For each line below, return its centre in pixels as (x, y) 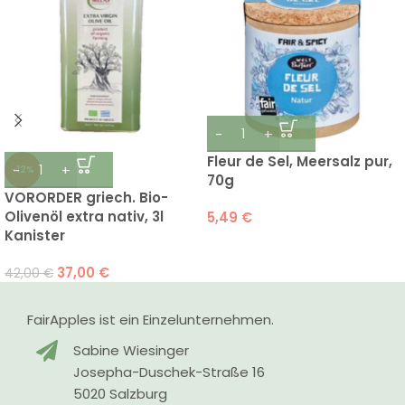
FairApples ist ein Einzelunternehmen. (151, 320)
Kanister (35, 236)
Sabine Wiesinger (132, 351)
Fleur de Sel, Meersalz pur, (300, 162)
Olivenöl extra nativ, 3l (84, 217)
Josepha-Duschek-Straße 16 (170, 372)
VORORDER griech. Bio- (86, 198)
